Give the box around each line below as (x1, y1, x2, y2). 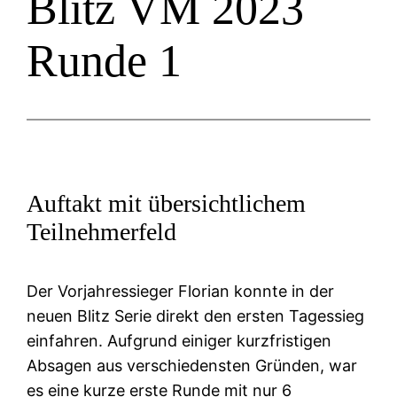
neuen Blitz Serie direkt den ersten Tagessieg (27, 307, 365, 326)
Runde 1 (27, 35, 183, 86)
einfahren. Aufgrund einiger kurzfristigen (27, 331, 332, 351)
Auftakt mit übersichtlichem (27, 189, 307, 217)
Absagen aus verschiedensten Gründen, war (27, 356, 358, 376)
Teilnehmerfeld (27, 217, 177, 245)
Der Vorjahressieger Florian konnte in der (27, 282, 335, 301)
